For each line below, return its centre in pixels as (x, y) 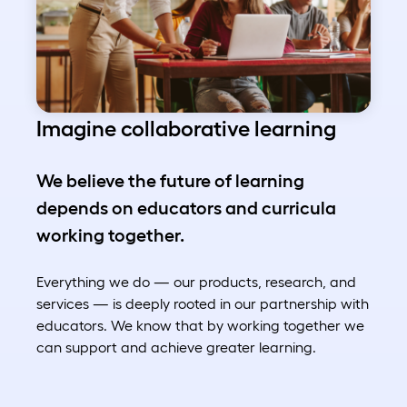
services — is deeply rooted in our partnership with (203, 304)
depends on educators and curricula (186, 208)
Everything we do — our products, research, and (196, 282)
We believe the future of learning (170, 181)
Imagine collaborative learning (186, 129)
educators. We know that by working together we (200, 326)
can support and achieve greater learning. (176, 347)
